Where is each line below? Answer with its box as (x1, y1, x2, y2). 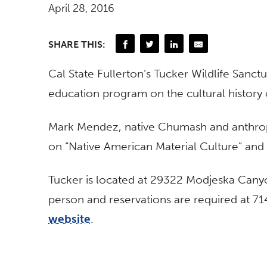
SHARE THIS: (48, 39, 105, 51)
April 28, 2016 (48, 1, 114, 15)
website (48, 212, 91, 226)
